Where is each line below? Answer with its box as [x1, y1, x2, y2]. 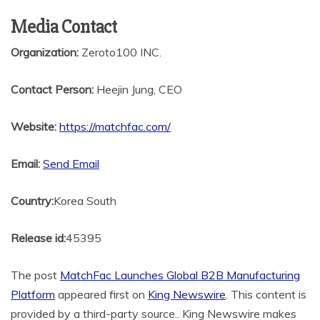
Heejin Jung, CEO [94, 82, 182, 97]
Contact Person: [11, 82, 94, 97]
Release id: [11, 231, 66, 246]
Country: [11, 194, 54, 209]
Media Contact [11, 16, 117, 39]
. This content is [226, 287, 306, 302]
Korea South [54, 194, 116, 209]
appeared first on [55, 287, 148, 302]
